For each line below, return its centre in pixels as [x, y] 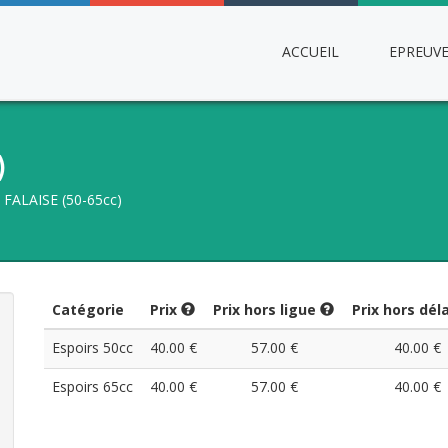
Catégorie [88, 309]
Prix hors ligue [266, 309]
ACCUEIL [310, 51]
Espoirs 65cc [92, 386]
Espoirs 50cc [92, 347]
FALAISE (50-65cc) [63, 199]
